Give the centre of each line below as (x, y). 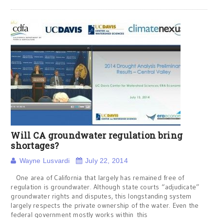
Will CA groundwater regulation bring (97, 135)
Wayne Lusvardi (45, 161)
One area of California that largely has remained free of (98, 178)
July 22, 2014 (107, 161)
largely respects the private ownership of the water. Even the (105, 205)
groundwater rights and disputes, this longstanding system (101, 196)
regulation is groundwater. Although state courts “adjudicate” (105, 187)
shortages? (35, 145)
